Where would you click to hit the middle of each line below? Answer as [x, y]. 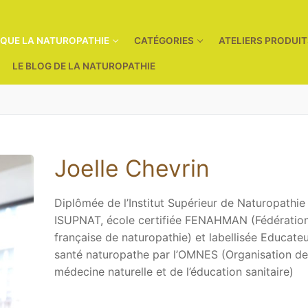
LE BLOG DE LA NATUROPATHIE [84, 66]
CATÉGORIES [164, 41]
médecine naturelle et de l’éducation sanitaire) [174, 272]
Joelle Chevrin [132, 168]
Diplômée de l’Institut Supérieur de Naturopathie [179, 203]
